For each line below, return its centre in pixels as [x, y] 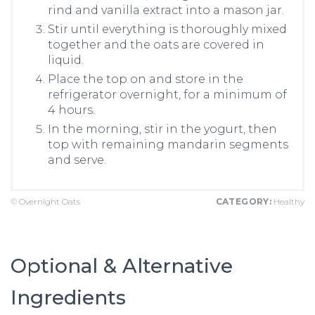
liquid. [66, 60]
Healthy [288, 201]
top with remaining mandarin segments [168, 144]
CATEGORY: [243, 201]
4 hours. [71, 110]
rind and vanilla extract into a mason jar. [166, 10]
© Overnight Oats [45, 201]
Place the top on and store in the [146, 79]
